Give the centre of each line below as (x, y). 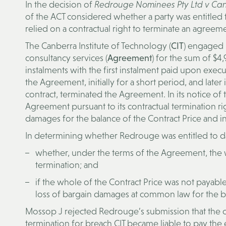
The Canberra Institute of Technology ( (98, 46)
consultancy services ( (66, 58)
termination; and (67, 165)
